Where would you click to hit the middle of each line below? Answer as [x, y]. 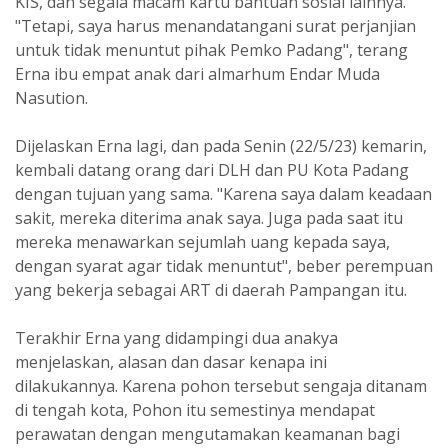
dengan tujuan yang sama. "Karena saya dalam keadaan [223, 194]
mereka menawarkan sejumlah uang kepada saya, [202, 242]
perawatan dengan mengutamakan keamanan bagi [207, 434]
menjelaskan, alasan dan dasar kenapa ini [171, 362]
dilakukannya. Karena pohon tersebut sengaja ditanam [221, 386]
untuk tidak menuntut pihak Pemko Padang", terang [211, 50]
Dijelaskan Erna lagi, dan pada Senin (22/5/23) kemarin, [221, 146]
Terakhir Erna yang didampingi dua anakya [176, 338]
